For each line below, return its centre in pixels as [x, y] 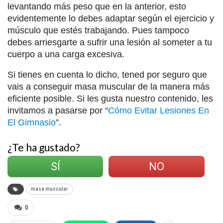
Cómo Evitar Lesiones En [159, 110]
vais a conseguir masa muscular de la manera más [109, 86]
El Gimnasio [32, 122]
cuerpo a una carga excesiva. [66, 54]
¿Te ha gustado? [44, 147]
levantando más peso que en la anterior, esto [97, 6]
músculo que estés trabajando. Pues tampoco [98, 30]
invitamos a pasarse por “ [58, 110]
